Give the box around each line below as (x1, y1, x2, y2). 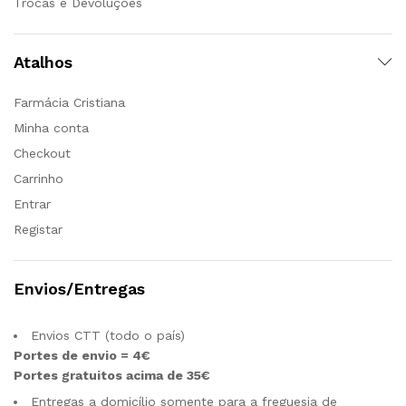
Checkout (14, 145, 71, 160)
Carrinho (14, 170, 63, 186)
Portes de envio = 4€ (14, 347, 150, 362)
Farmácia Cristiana (14, 94, 125, 110)
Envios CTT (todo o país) (31, 327, 185, 343)
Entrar (14, 196, 51, 211)
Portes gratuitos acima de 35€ (14, 367, 210, 382)
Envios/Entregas (14, 278, 145, 298)
